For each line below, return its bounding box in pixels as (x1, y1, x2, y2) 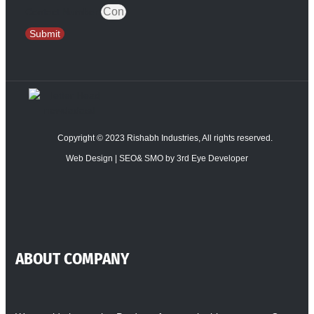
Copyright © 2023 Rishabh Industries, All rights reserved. (57, 133, 273, 144)
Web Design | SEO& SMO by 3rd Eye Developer (66, 153, 248, 164)
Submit (29, 28, 60, 40)
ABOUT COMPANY (15, 248, 129, 268)
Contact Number (25, 6, 101, 18)
